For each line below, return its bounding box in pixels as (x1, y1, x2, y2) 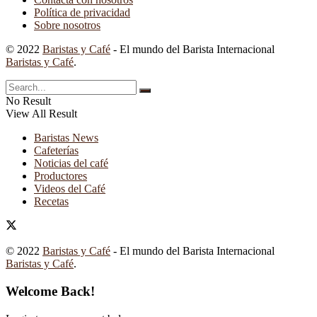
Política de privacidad (34, 6, 130, 19)
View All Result (6, 108, 77, 120)
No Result (6, 95, 51, 108)
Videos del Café (34, 183, 105, 195)
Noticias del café (34, 157, 108, 170)
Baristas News (34, 132, 98, 144)
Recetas (34, 195, 69, 208)
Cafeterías (34, 144, 79, 157)
